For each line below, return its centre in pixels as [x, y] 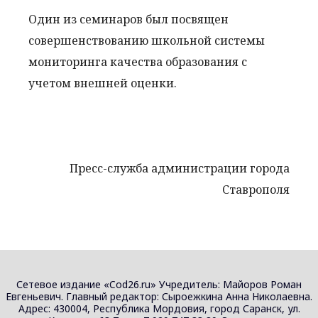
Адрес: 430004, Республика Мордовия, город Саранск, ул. [159, 308]
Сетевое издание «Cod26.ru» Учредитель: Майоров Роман [159, 284]
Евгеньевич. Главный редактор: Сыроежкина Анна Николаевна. [159, 296]
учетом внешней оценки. [103, 83]
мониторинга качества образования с [138, 61]
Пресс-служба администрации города [180, 168]
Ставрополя [256, 189]
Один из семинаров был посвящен [128, 19]
